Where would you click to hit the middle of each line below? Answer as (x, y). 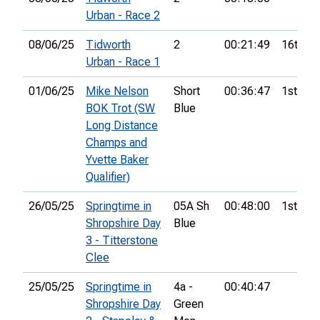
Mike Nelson (117, 91)
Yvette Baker (117, 160)
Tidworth (108, 45)
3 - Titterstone (122, 241)
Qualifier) (108, 177)
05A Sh (191, 206)
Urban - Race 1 (123, 62)
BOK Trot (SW (120, 109)
